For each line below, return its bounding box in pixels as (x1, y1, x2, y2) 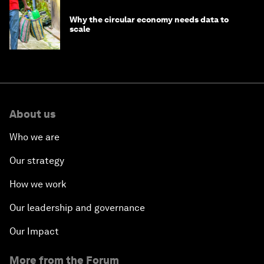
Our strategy (9, 154, 64, 166)
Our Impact (9, 225, 59, 237)
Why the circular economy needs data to (70, 14, 229, 24)
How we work (9, 178, 67, 190)
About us (9, 107, 55, 120)
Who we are (9, 131, 60, 143)
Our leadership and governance (9, 202, 145, 213)
